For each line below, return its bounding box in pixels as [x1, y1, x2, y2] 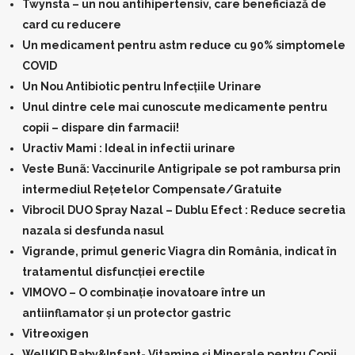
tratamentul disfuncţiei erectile [22, 265, 205, 278]
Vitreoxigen [22, 327, 89, 340]
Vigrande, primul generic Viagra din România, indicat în [22, 245, 337, 258]
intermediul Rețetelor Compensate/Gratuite [22, 183, 282, 196]
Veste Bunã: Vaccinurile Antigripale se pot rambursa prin [22, 162, 341, 175]
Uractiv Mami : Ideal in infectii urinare [22, 142, 235, 155]
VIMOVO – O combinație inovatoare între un [22, 286, 265, 299]
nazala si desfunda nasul [22, 224, 164, 237]
